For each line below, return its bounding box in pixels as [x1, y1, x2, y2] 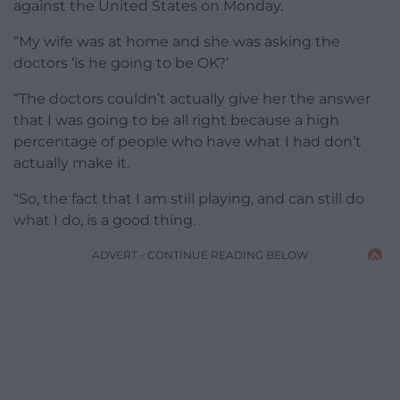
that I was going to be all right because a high [13, 111, 339, 129]
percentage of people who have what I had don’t [13, 132, 362, 150]
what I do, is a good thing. [13, 211, 196, 229]
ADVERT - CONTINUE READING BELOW [92, 247, 308, 262]
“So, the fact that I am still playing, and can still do [13, 189, 364, 207]
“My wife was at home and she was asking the [13, 32, 340, 50]
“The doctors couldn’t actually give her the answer [13, 89, 371, 107]
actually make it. [13, 154, 129, 171]
